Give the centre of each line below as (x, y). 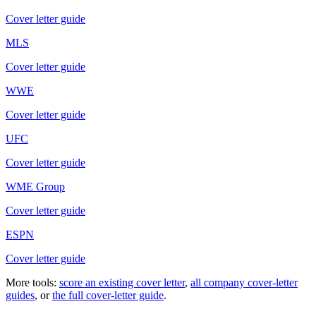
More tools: (31, 282)
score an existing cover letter (122, 282)
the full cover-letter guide (108, 295)
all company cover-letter (244, 282)
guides (20, 295)
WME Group (35, 186)
